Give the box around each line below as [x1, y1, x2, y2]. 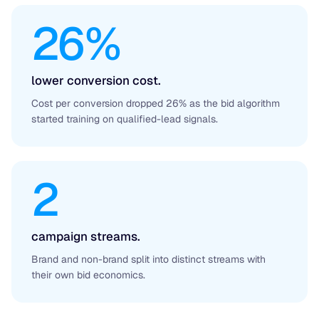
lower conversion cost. [31, 73, 161, 88]
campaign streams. [31, 229, 140, 244]
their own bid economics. [31, 268, 145, 281]
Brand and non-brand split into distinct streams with [31, 253, 266, 266]
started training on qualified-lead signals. [31, 113, 218, 125]
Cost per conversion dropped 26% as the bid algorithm [31, 97, 280, 110]
